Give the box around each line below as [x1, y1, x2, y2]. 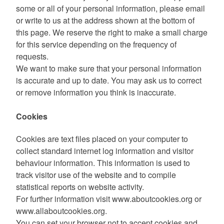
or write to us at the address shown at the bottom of [16, 14, 194, 26]
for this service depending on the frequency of [16, 38, 176, 50]
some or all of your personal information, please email [16, 2, 205, 14]
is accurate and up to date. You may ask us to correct [16, 74, 201, 86]
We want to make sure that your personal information [16, 62, 201, 74]
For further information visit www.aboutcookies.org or [16, 193, 201, 205]
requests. [16, 50, 48, 62]
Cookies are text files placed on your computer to [16, 133, 188, 145]
